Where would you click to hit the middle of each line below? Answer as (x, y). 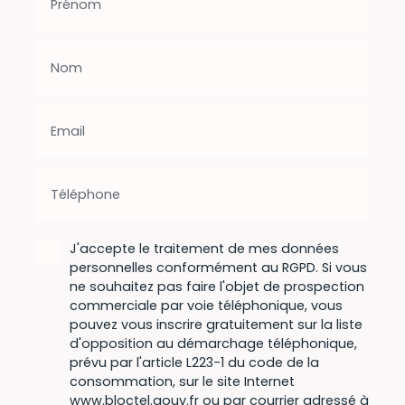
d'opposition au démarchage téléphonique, (213, 344)
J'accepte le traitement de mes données (204, 249)
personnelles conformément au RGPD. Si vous (218, 268)
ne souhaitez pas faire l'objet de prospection (217, 287)
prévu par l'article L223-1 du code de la (194, 363)
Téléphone (85, 195)
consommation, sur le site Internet (182, 382)
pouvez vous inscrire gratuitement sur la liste (216, 325)
